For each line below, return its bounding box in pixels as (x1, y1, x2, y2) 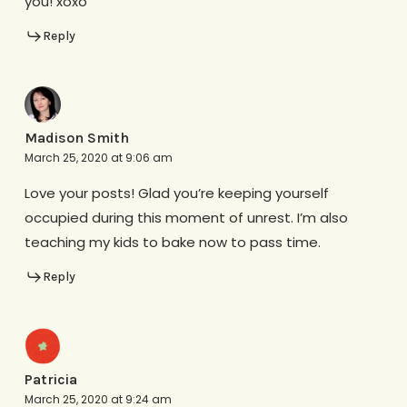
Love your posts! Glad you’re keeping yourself (24, 184, 329, 203)
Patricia (24, 370, 77, 388)
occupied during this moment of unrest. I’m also (24, 208, 348, 228)
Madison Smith (24, 129, 129, 147)
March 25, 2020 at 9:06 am (24, 150, 173, 166)
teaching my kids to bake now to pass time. (24, 233, 321, 253)
